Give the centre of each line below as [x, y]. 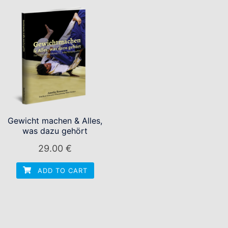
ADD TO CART [61, 171]
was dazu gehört [55, 131]
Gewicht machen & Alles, [55, 121]
